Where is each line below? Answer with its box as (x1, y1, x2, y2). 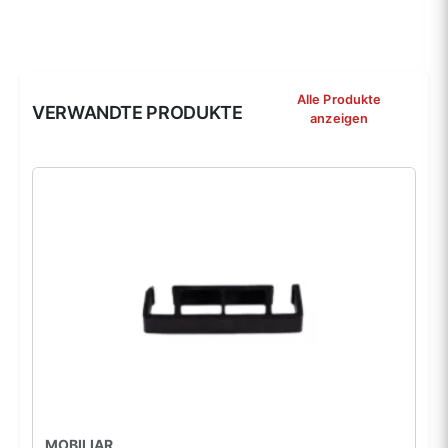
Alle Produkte (296, 92, 382, 108)
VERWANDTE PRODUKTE (32, 102, 243, 124)
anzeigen (310, 111, 369, 127)
